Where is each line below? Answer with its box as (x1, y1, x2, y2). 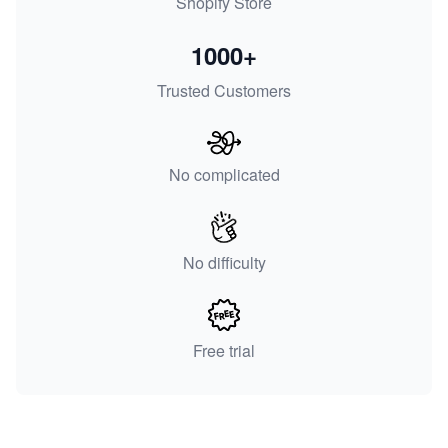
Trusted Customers (157, 79, 291, 103)
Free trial (193, 339, 255, 363)
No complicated (168, 163, 280, 187)
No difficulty (182, 251, 266, 275)
